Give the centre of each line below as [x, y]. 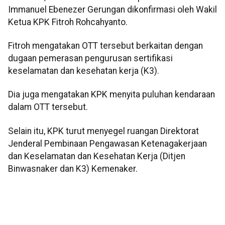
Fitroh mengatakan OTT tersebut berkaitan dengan [105, 46]
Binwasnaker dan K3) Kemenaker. [73, 168]
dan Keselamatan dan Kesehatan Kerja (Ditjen [97, 156]
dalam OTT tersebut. [48, 107]
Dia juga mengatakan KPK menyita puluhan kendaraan [111, 95]
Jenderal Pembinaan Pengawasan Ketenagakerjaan [107, 143]
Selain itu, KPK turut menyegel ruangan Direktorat [103, 131]
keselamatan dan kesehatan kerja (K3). [84, 71]
